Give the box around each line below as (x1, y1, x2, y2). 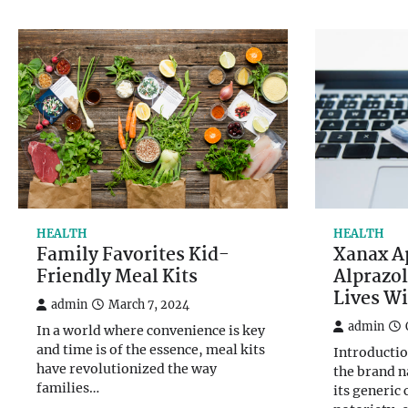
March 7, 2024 (108, 298, 189, 312)
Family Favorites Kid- (36, 241, 229, 271)
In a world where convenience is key (36, 322, 265, 340)
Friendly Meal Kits (36, 263, 198, 293)
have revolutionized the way (36, 361, 217, 378)
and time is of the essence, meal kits (36, 342, 265, 359)
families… (36, 380, 99, 397)
